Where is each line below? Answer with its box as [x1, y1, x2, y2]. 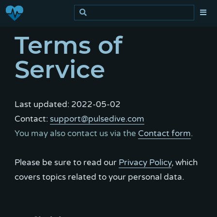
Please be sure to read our [15, 157, 119, 168]
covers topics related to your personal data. [15, 172, 184, 182]
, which [171, 157, 198, 168]
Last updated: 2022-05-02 [15, 99, 121, 109]
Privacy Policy [119, 157, 171, 168]
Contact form [138, 128, 191, 139]
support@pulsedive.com [50, 114, 144, 124]
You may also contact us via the [15, 128, 138, 139]
